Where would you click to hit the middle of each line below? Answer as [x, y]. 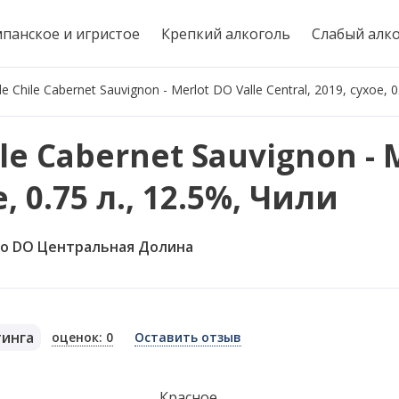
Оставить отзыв [188, 337]
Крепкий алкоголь [226, 33]
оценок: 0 [83, 337]
